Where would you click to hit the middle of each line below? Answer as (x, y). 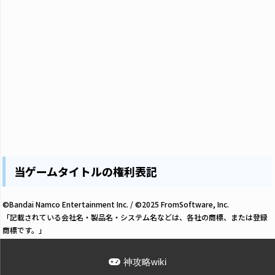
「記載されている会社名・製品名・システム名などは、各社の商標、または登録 (135, 217)
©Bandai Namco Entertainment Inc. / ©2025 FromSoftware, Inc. (116, 204)
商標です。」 (24, 230)
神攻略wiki (145, 261)
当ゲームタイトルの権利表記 (86, 171)
